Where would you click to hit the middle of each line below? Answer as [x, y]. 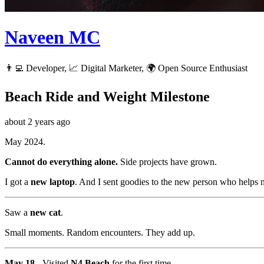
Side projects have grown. [167, 161]
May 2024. [25, 141]
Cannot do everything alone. [61, 161]
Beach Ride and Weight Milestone [107, 96]
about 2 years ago [37, 121]
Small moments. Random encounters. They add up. [100, 232]
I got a [18, 181]
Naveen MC [52, 37]
